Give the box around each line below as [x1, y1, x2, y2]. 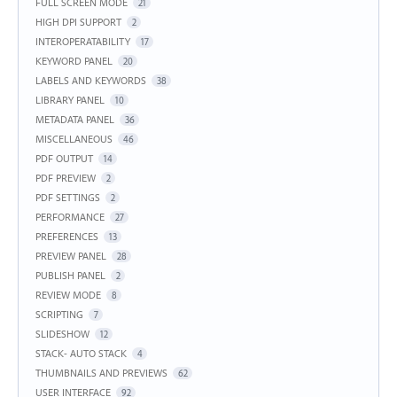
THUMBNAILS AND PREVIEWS [35, 365, 167, 379]
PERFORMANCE [35, 209, 105, 223]
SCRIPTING [35, 307, 83, 321]
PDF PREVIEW [35, 170, 96, 184]
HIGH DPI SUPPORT [35, 14, 121, 28]
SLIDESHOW [35, 326, 90, 340]
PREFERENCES [35, 229, 98, 243]
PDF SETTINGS [35, 190, 100, 204]
